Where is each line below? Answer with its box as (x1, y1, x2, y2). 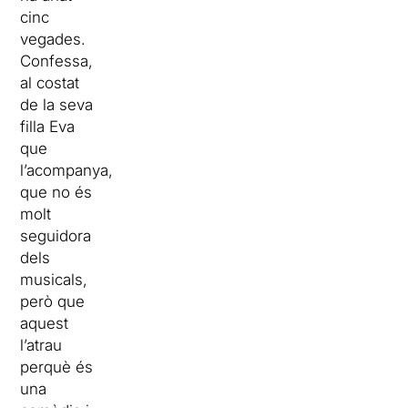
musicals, (20, 270, 88, 289)
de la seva (20, 95, 94, 114)
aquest (20, 313, 69, 332)
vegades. (20, 29, 87, 48)
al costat (20, 73, 80, 92)
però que (20, 291, 86, 311)
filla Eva (20, 117, 76, 136)
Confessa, (20, 51, 94, 70)
